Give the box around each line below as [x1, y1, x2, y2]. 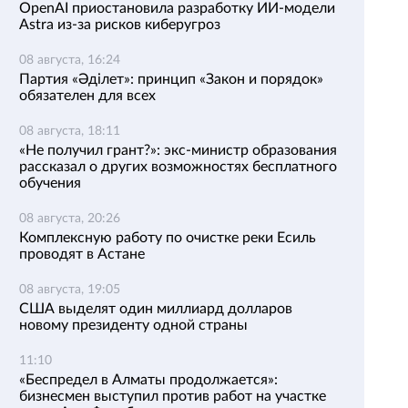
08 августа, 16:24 [19, 54, 120, 66]
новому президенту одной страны [19, 318, 248, 332]
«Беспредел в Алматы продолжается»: [19, 372, 278, 387]
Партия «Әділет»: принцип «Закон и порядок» [19, 72, 323, 87]
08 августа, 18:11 [19, 125, 120, 138]
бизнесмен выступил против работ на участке [19, 389, 326, 403]
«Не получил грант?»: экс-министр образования [19, 143, 337, 158]
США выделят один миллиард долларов [19, 301, 292, 316]
